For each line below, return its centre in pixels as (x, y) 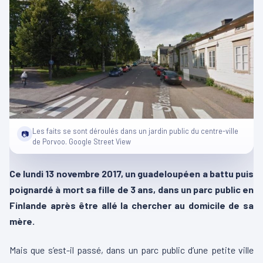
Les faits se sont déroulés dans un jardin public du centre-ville (135, 131)
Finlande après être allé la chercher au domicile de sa (131, 205)
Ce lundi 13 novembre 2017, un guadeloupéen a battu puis (131, 173)
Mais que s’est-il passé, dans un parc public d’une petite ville (131, 250)
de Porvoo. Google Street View (82, 141)
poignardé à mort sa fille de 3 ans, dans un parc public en (131, 189)
